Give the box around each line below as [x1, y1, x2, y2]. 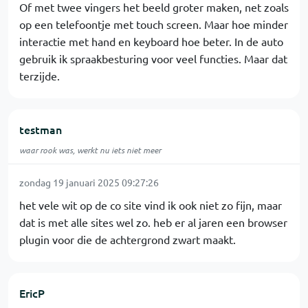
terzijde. [19, 69, 60, 83]
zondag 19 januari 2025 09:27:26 [19, 176, 159, 189]
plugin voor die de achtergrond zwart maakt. [19, 232, 236, 247]
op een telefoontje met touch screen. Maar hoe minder [19, 17, 288, 32]
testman [19, 122, 62, 137]
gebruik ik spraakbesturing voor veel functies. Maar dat [19, 52, 287, 66]
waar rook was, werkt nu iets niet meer [19, 144, 161, 156]
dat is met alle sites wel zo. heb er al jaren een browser [19, 215, 287, 230]
